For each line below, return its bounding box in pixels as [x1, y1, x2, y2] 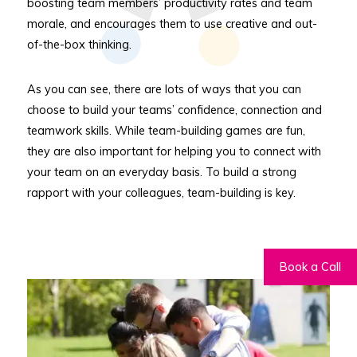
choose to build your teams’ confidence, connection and [26, 102, 322, 118]
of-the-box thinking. [26, 37, 131, 53]
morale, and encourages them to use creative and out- [26, 16, 317, 32]
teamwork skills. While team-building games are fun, [26, 123, 305, 139]
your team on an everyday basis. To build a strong [26, 164, 296, 180]
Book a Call [280, 259, 341, 275]
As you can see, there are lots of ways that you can [26, 81, 301, 97]
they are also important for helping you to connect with [26, 143, 321, 159]
